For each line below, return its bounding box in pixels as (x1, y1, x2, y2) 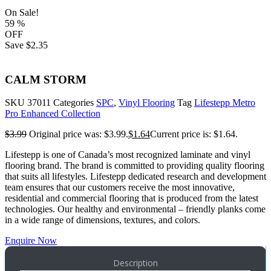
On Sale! (5, 7, 39, 18)
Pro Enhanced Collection (5, 108, 100, 119)
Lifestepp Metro (194, 97, 255, 108)
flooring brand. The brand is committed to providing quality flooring (5, 160, 264, 171)
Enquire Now (5, 235, 57, 246)
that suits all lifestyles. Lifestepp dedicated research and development (5, 171, 266, 182)
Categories (53, 97, 94, 108)
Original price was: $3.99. (29, 129, 128, 140)
